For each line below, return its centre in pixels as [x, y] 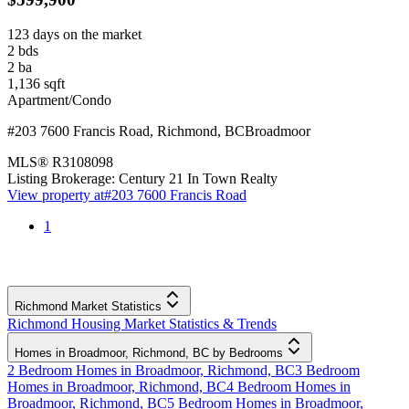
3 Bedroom [327, 371]
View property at [56, 195]
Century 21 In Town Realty [198, 179]
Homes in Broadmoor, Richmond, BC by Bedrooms [149, 353]
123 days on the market [74, 35]
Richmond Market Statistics [88, 307]
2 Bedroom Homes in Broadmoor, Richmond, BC [151, 371]
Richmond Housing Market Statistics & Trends [142, 324]
